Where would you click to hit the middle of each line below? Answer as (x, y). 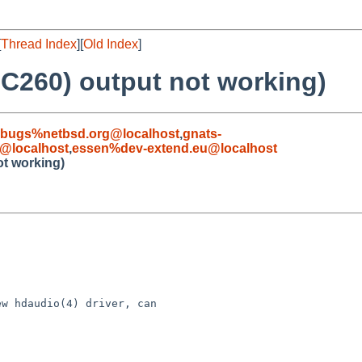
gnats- (202, 133)
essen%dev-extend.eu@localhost (175, 148)
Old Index (111, 44)
